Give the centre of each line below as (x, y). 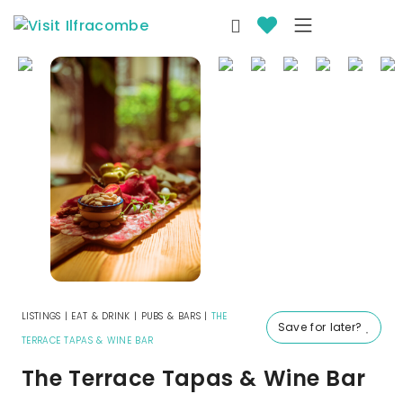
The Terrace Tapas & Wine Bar (194, 378)
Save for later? (322, 327)
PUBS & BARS (170, 316)
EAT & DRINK (101, 316)
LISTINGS (41, 316)
